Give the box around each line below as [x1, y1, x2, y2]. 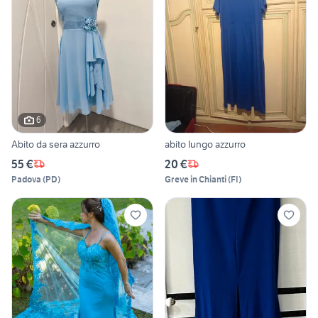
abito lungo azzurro [165, 137, 246, 150]
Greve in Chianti [165, 173, 226, 185]
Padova [11, 173, 41, 185]
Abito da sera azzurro [11, 137, 100, 150]
